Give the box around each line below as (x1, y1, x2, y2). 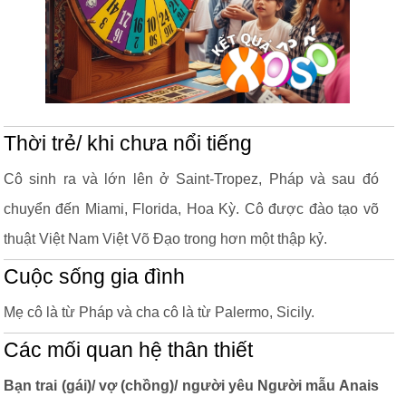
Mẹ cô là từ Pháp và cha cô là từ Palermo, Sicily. (4, 304, 314, 320)
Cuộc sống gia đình (4, 266, 185, 288)
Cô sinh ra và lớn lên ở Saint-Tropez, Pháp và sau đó (4, 171, 379, 187)
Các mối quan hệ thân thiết (4, 339, 253, 362)
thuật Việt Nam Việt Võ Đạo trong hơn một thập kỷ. (4, 231, 327, 246)
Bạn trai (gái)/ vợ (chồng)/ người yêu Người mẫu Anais (4, 378, 379, 393)
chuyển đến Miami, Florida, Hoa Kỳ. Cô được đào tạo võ (4, 201, 379, 217)
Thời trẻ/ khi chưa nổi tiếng (4, 132, 252, 155)
